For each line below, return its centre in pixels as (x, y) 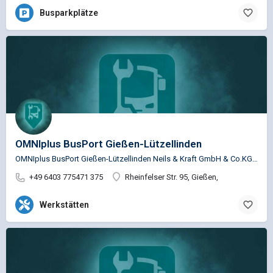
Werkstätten (64, 205)
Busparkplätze (69, 13)
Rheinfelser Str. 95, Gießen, (172, 177)
